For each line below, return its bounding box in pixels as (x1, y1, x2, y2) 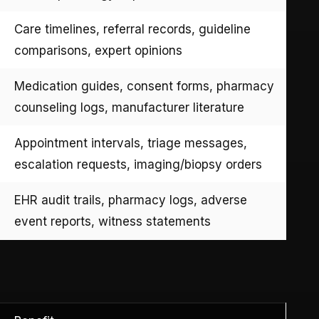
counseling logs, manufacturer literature (14, 100, 244, 115)
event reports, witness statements (14, 214, 211, 229)
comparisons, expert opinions (14, 43, 182, 58)
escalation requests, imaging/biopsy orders (14, 157, 262, 172)
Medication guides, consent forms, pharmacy (14, 78, 274, 93)
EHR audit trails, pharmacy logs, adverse (14, 192, 247, 207)
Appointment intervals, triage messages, (14, 135, 247, 150)
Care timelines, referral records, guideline (14, 21, 251, 36)
